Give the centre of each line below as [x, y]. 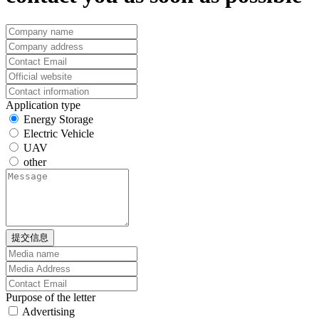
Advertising [48, 311]
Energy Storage [58, 119]
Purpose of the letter [51, 297]
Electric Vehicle [59, 133]
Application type [43, 105]
